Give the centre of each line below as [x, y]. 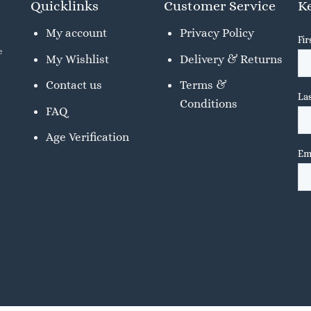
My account [77, 33]
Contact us [74, 85]
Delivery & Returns [231, 59]
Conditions [208, 104]
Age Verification [88, 137]
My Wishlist [78, 59]
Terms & [203, 85]
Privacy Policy [217, 33]
